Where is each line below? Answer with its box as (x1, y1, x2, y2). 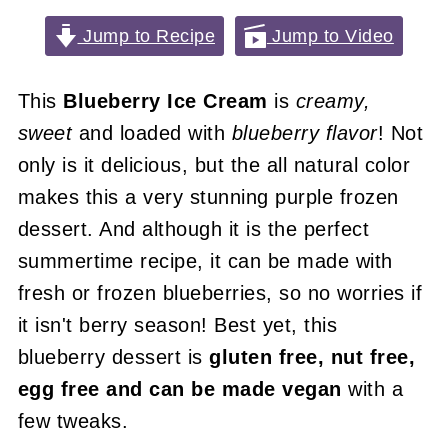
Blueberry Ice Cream (63, 90, 268, 112)
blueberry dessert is (17, 346, 210, 368)
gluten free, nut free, (209, 346, 416, 368)
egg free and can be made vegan (17, 378, 342, 400)
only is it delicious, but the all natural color (17, 154, 411, 176)
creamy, (295, 90, 371, 112)
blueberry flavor (231, 122, 378, 144)
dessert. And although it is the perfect (17, 218, 370, 240)
